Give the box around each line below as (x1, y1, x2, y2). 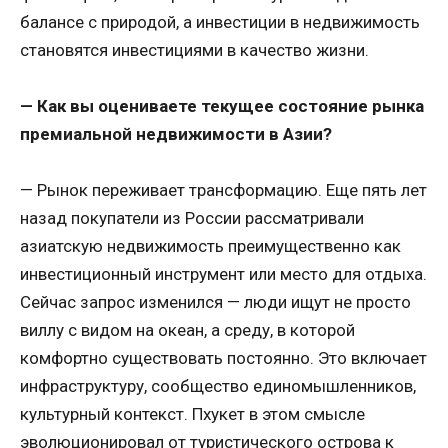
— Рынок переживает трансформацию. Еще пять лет (20, 180, 427, 201)
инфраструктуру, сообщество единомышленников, (20, 376, 416, 397)
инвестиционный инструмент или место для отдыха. (20, 264, 427, 285)
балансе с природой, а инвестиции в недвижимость (20, 11, 420, 32)
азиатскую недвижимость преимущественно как (20, 236, 401, 257)
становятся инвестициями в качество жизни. (20, 39, 369, 60)
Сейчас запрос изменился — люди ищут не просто (20, 292, 411, 313)
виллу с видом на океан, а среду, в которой (20, 320, 355, 341)
